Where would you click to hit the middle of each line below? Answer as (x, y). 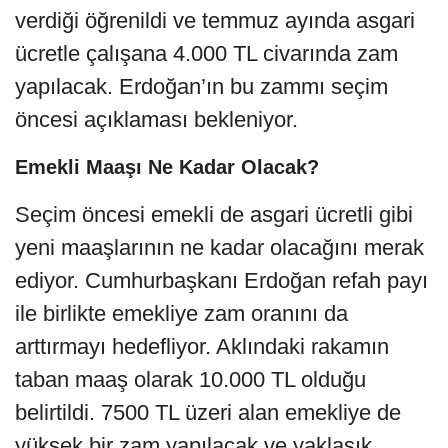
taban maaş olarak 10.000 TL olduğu (190, 379)
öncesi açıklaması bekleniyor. (156, 119)
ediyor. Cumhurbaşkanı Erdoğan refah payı (221, 280)
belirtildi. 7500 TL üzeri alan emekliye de (208, 412)
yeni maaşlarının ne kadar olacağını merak (219, 247)
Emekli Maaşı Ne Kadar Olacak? (167, 166)
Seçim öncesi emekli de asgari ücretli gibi (214, 214)
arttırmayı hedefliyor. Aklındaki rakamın (202, 346)
